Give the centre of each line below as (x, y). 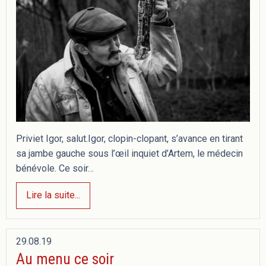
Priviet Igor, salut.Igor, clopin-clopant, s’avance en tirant (129, 138)
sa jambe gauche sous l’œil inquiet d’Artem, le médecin (129, 153)
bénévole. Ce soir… (55, 168)
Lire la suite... (53, 195)
